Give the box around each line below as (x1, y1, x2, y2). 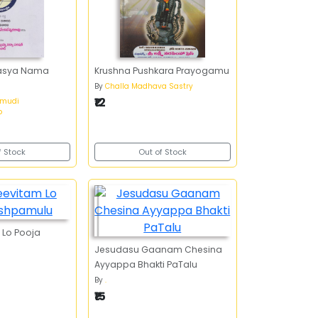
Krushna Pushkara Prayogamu (94, 65, 229, 77)
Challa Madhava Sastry (104, 81, 193, 92)
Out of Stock (138, 146, 187, 158)
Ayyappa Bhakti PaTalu (94, 258, 197, 270)
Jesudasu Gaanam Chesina (94, 243, 222, 256)
